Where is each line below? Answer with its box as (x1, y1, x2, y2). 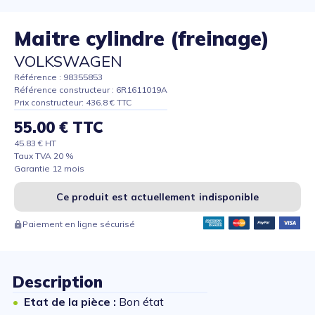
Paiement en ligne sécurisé (22, 219, 135, 230)
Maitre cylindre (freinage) (14, 26, 269, 51)
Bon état (119, 295, 164, 309)
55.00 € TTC (14, 117, 103, 138)
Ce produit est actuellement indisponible (56, 191, 259, 204)
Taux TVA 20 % (14, 150, 74, 162)
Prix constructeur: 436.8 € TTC (14, 97, 131, 108)
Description (13, 272, 103, 292)
